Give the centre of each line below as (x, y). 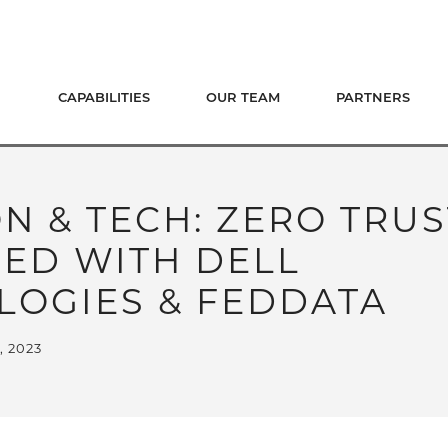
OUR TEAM (243, 99)
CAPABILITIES (104, 99)
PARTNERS (373, 99)
